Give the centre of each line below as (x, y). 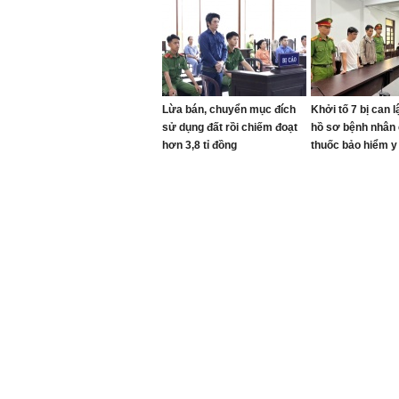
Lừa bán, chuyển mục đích (229, 110)
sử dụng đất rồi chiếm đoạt (230, 127)
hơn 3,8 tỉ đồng (199, 145)
